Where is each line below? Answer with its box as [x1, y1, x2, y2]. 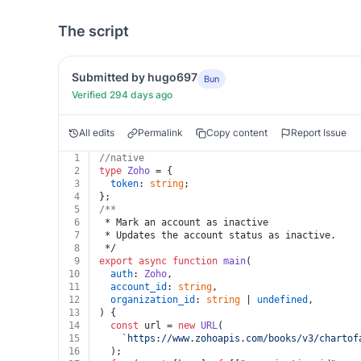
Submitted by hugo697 [72, 70, 197, 84]
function [172, 255, 218, 267]
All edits [79, 127, 114, 139]
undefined [257, 294, 308, 305]
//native [99, 152, 144, 164]
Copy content [206, 127, 268, 139]
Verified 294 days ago [72, 89, 172, 101]
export [99, 255, 133, 267]
